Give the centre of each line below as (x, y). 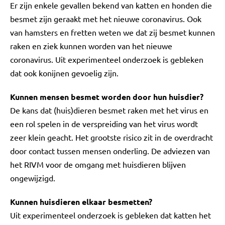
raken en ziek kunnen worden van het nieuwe (91, 46)
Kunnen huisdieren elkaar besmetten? (81, 202)
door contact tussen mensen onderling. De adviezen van (110, 151)
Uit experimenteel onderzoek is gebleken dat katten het (110, 215)
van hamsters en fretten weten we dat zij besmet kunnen (113, 32)
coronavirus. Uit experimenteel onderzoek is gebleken (107, 59)
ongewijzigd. (33, 178)
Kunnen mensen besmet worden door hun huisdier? (107, 97)
